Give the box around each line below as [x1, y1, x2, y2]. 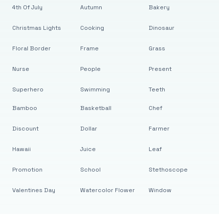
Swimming [80, 86, 110, 93]
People [80, 65, 101, 73]
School [80, 166, 101, 174]
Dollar [80, 125, 98, 132]
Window [148, 186, 172, 194]
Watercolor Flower [80, 186, 135, 194]
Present [148, 65, 172, 73]
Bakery [148, 3, 170, 11]
